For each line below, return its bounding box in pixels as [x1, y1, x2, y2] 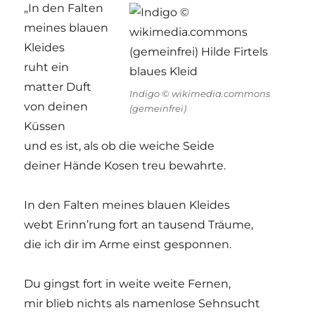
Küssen [24, 119, 66, 133]
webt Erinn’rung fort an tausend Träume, [24, 217, 254, 231]
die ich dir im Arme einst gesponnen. [24, 237, 232, 251]
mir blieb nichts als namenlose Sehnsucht [24, 296, 261, 310]
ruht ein [24, 60, 70, 74]
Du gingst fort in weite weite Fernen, [24, 276, 231, 290]
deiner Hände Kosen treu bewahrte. [24, 158, 226, 172]
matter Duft [24, 79, 92, 94]
